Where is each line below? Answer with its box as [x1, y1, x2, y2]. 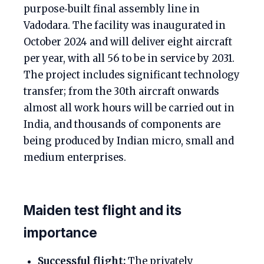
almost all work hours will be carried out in [24, 102, 235, 114]
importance [24, 225, 97, 240]
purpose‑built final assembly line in [24, 3, 200, 15]
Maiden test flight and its [24, 202, 181, 218]
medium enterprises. [24, 151, 126, 164]
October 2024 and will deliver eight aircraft [24, 36, 232, 48]
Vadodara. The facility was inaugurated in [24, 19, 226, 32]
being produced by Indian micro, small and [24, 135, 234, 147]
